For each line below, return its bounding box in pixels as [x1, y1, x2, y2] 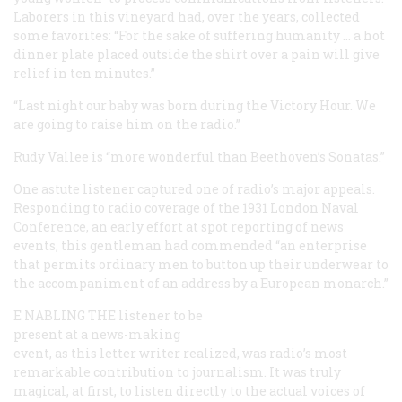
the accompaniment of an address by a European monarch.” [13, 274, 389, 292]
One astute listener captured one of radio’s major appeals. [13, 179, 375, 197]
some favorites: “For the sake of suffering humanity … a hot [13, 26, 385, 44]
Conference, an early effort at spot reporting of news [13, 217, 344, 235]
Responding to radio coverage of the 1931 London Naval [13, 198, 359, 216]
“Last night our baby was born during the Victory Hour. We [13, 96, 376, 114]
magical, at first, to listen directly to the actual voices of [13, 381, 365, 399]
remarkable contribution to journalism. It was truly [13, 363, 341, 380]
